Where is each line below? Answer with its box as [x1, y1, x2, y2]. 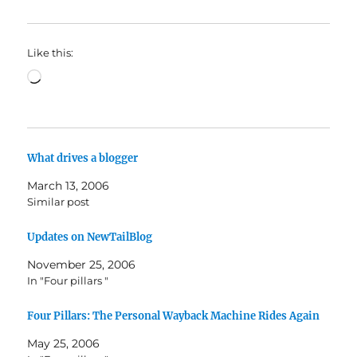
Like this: [27, 46, 74, 59]
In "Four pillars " [27, 273, 109, 287]
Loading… [41, 67, 104, 83]
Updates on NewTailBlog [27, 229, 153, 244]
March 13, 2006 [27, 178, 110, 193]
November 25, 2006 [27, 257, 136, 272]
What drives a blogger [27, 151, 139, 165]
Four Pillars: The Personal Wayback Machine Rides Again [27, 308, 320, 323]
